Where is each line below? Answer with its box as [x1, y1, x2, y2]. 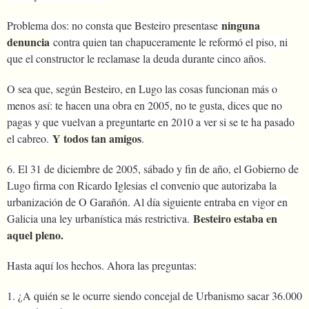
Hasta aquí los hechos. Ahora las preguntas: [7, 257, 197, 272]
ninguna [221, 17, 260, 33]
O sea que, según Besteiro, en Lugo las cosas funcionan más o [7, 81, 277, 96]
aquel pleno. [7, 226, 63, 243]
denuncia [7, 33, 50, 50]
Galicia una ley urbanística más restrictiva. [7, 210, 193, 226]
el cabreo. [7, 130, 52, 146]
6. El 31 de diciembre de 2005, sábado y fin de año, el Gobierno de [7, 161, 299, 176]
